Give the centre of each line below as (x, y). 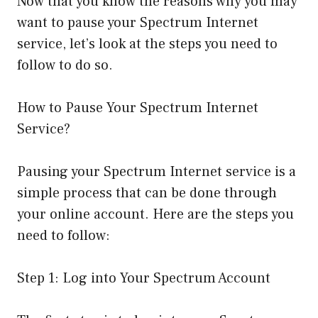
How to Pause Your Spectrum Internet (138, 108)
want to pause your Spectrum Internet (138, 23)
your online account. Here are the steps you (155, 215)
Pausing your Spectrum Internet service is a (157, 172)
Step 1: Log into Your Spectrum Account (144, 279)
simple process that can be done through (147, 193)
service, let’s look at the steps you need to (147, 44)
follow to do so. (65, 66)
